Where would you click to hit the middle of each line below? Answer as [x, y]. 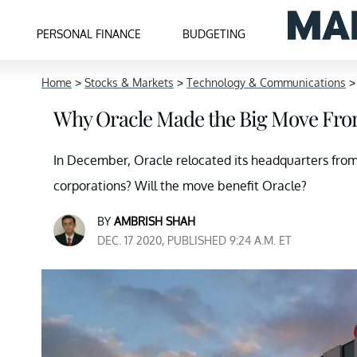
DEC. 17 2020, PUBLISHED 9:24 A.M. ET [194, 240]
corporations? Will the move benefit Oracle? [180, 186]
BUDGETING [214, 33]
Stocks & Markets [129, 82]
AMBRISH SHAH [155, 221]
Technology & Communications [266, 82]
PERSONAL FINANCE [89, 33]
